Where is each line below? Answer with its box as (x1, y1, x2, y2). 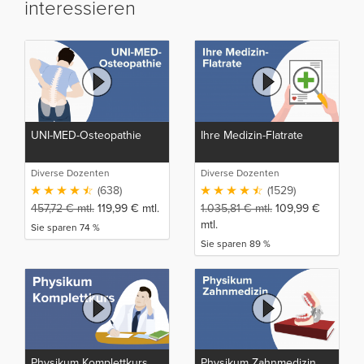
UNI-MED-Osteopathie (31, 128, 141, 142)
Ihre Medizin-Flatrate (201, 128, 303, 142)
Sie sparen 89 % (201, 237, 271, 249)
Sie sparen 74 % (31, 221, 100, 233)
